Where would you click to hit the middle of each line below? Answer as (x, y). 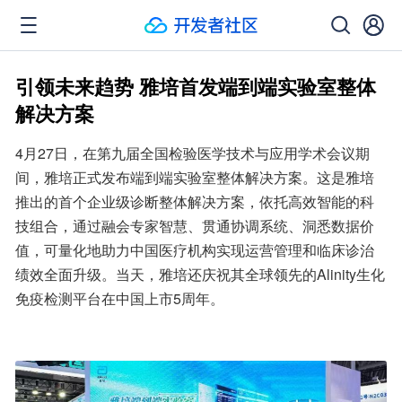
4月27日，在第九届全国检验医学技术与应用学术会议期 (192, 153)
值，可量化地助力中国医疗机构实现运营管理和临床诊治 (195, 250)
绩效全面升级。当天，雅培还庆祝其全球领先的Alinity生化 (200, 274)
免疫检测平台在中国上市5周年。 (120, 298)
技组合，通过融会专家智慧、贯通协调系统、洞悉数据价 (195, 226)
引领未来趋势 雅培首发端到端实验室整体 (196, 86)
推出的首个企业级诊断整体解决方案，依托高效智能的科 (195, 201)
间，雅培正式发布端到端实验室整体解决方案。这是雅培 (195, 177)
